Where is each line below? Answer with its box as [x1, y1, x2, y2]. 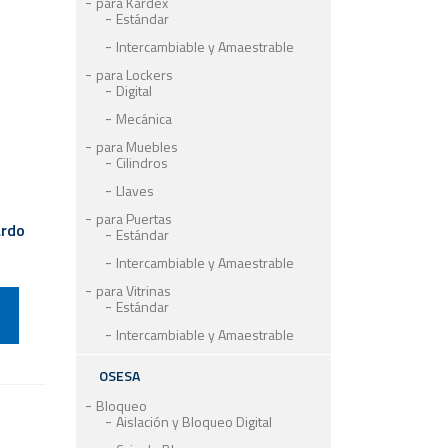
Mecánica [116, 108, 172, 129]
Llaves [116, 180, 154, 201]
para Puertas [96, 208, 172, 229]
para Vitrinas [96, 280, 171, 301]
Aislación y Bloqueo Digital [116, 411, 272, 432]
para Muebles [96, 136, 178, 157]
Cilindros [116, 152, 168, 173]
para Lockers [96, 64, 173, 85]
